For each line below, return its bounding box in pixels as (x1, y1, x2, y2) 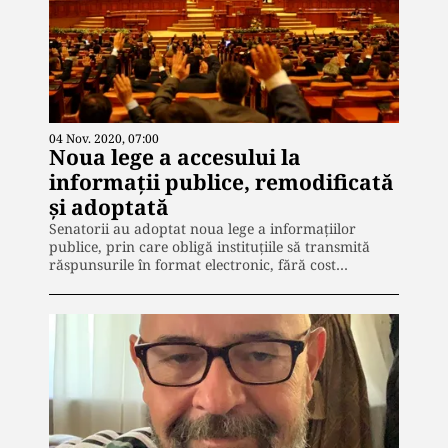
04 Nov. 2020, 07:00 (49, 129, 159, 147)
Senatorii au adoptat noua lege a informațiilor (49, 218, 356, 238)
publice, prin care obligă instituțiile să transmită (49, 236, 370, 256)
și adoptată (49, 192, 169, 221)
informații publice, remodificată (49, 167, 394, 196)
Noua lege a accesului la (49, 142, 301, 171)
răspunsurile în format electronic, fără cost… (49, 254, 348, 274)
